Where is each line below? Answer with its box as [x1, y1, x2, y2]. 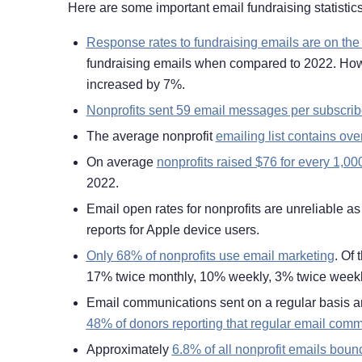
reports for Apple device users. [86, 223, 259, 238]
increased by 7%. [86, 78, 188, 92]
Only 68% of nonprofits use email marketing [86, 249, 335, 263]
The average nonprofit [86, 129, 216, 144]
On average [86, 155, 157, 170]
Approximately [86, 343, 172, 357]
